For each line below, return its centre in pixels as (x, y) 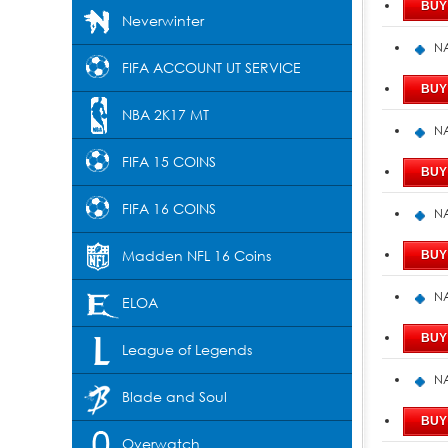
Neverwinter (163, 20)
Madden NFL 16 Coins (196, 255)
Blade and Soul (174, 396)
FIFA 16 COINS (169, 208)
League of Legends (187, 349)
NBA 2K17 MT (165, 114)
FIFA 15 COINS (169, 161)
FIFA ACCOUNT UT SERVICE (211, 67)
